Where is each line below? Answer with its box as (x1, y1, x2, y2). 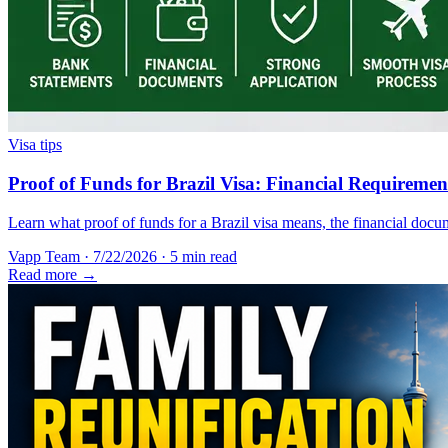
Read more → (8, 265, 97, 283)
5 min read (170, 247, 237, 265)
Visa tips (8, 136, 62, 154)
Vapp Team (8, 247, 80, 265)
